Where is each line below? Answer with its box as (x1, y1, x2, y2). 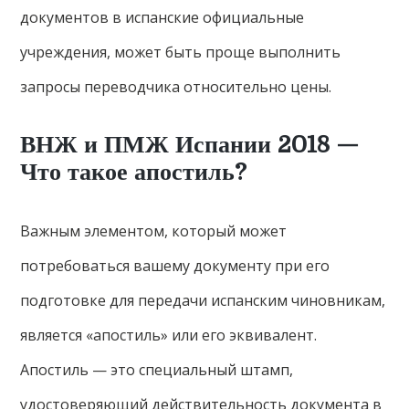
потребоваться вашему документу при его (20, 256, 330, 277)
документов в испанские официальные (20, 7, 305, 28)
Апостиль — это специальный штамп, (20, 360, 294, 381)
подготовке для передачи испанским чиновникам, (20, 290, 386, 311)
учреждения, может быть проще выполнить (20, 42, 341, 63)
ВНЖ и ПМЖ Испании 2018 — (20, 131, 360, 159)
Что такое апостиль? (20, 159, 247, 186)
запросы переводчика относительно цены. (20, 77, 332, 98)
